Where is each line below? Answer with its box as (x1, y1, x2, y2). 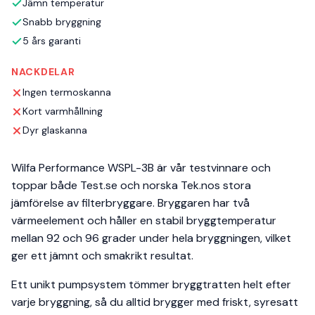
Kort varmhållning (22, 105, 103, 118)
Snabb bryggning (22, 15, 101, 29)
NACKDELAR (11, 65, 75, 79)
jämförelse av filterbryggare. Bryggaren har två (11, 195, 250, 211)
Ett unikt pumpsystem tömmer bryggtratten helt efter (11, 277, 291, 292)
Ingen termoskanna (22, 86, 111, 99)
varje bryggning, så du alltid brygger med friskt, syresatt (11, 295, 298, 310)
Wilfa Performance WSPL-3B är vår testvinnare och (11, 160, 271, 176)
